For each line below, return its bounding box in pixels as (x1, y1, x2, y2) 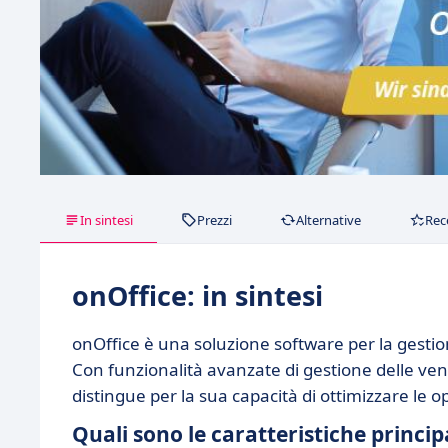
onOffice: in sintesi (72, 276, 323, 314)
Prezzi (197, 210, 232, 229)
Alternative (296, 210, 361, 229)
